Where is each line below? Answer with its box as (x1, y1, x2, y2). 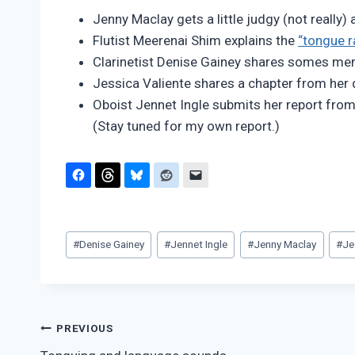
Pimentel (66, 2, 107, 15)
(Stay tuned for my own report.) (93, 118, 280, 135)
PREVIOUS (56, 322, 113, 335)
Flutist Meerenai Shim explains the (93, 32, 298, 49)
